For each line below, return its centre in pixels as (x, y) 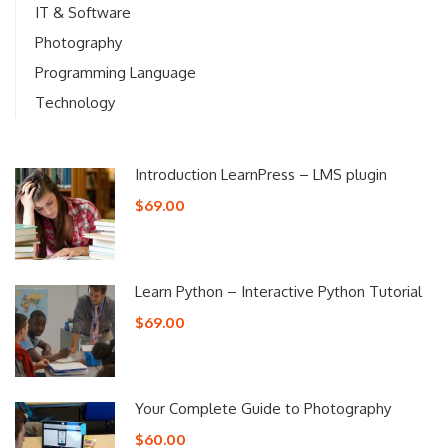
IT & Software (83, 12)
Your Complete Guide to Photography (263, 408)
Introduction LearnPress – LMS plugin (261, 174)
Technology (75, 102)
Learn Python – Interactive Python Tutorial (278, 291)
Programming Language (115, 72)
